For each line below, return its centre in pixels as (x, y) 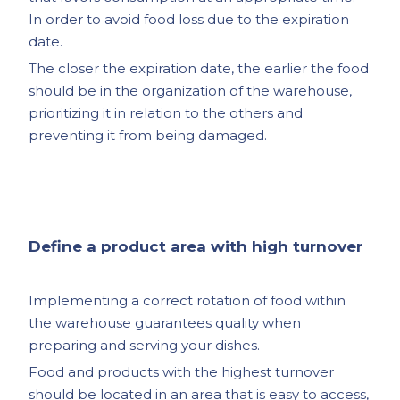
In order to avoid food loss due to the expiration (189, 20)
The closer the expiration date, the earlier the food (199, 69)
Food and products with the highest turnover (182, 372)
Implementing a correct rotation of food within (187, 301)
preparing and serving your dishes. (145, 346)
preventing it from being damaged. (148, 136)
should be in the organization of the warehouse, (191, 91)
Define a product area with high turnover (196, 247)
